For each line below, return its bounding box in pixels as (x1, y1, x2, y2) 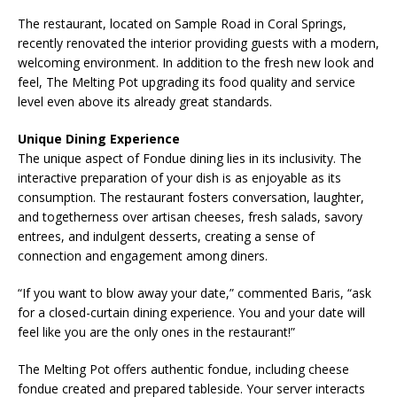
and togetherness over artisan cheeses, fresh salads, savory (18, 208, 362, 226)
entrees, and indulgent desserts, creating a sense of (18, 228, 315, 245)
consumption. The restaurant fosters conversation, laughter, (18, 189, 364, 206)
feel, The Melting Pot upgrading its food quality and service (18, 74, 355, 91)
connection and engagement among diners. (18, 247, 271, 265)
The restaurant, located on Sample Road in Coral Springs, (18, 15, 346, 33)
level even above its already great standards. (18, 93, 272, 111)
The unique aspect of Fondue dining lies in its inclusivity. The (18, 150, 362, 167)
